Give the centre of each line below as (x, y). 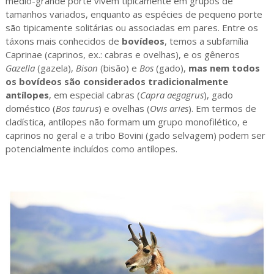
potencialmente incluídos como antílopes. (91, 148)
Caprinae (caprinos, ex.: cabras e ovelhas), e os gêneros (122, 54)
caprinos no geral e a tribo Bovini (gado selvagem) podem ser (135, 135)
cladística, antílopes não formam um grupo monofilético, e (126, 121)
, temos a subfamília (206, 41)
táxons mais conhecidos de (63, 41)
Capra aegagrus (172, 94)
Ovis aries (169, 108)
